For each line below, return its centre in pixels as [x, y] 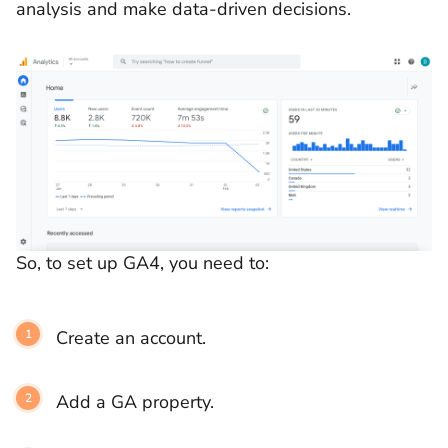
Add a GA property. [137, 402]
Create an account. [131, 338]
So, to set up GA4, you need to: [142, 262]
